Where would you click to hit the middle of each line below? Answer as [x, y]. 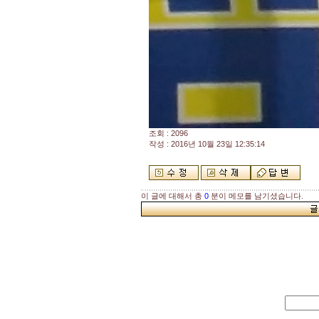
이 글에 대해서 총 [173, 196]
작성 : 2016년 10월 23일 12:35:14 [207, 144]
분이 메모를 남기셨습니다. [256, 196]
